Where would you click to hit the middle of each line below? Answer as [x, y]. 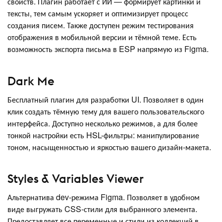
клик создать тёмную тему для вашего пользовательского [106, 111]
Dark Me [31, 81]
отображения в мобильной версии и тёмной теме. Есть [102, 37]
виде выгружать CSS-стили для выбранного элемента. [102, 209]
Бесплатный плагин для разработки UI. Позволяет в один [106, 99]
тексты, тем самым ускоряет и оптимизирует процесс [98, 13]
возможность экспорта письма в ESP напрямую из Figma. [108, 49]
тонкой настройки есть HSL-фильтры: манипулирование [103, 135]
